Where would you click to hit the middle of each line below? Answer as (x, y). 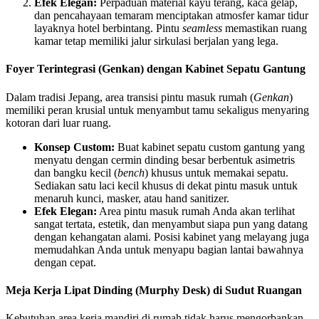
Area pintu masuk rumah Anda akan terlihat (196, 211)
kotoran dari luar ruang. (58, 122)
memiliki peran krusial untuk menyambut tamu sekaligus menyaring (157, 110)
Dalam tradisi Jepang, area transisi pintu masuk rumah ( (130, 97)
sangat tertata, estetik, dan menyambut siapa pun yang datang (171, 224)
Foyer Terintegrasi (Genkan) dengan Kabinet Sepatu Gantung (156, 69)
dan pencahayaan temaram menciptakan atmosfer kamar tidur (171, 16)
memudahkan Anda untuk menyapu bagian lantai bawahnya (169, 249)
